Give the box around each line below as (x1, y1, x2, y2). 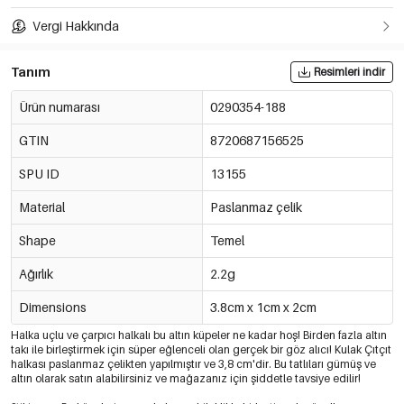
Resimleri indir (314, 65, 385, 79)
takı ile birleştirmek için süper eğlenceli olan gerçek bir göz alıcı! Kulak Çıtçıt (11, 343, 391, 357)
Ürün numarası (19, 99, 100, 115)
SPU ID (19, 166, 60, 182)
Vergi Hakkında (32, 17, 119, 33)
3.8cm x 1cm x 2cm (209, 299, 317, 316)
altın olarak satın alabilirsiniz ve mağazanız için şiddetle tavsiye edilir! (11, 372, 361, 386)
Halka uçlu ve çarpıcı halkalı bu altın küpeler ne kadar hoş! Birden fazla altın (11, 328, 387, 343)
